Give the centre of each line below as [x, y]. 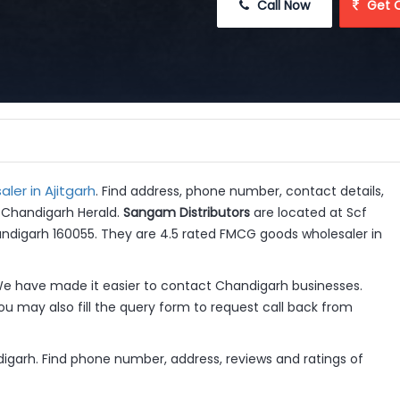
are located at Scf [308, 212]
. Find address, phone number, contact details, [239, 191]
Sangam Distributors [186, 212]
